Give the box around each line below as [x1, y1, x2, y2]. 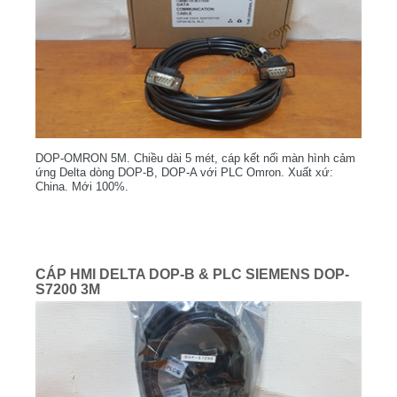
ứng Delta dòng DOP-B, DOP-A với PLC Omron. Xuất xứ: [35, 165, 333, 179]
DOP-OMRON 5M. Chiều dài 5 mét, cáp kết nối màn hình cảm [35, 151, 355, 165]
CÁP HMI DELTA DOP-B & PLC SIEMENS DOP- [35, 266, 349, 282]
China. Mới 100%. [35, 179, 128, 193]
